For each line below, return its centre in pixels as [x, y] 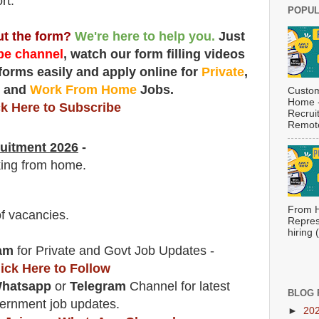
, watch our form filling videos [154, 54]
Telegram [98, 287]
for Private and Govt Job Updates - [116, 251]
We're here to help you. [145, 36]
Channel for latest [180, 287]
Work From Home [83, 89]
